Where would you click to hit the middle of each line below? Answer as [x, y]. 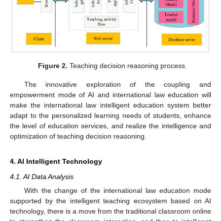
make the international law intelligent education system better [110, 105]
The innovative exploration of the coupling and [117, 85]
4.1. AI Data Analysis [42, 177]
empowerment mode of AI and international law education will [110, 95]
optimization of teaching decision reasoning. [78, 136]
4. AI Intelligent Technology [56, 162]
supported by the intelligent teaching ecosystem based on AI [110, 201]
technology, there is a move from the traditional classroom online [110, 211]
